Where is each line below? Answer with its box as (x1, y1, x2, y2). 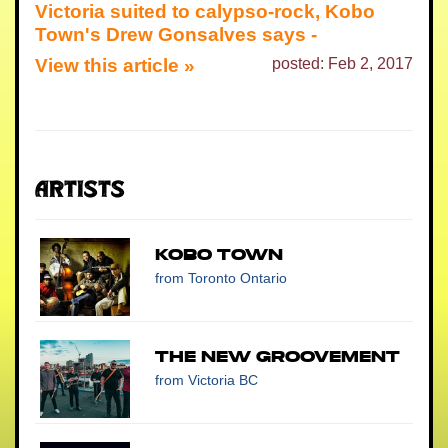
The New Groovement (155, 345, 400, 366)
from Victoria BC (155, 371, 258, 388)
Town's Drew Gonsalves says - (35, 23, 317, 45)
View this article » (35, 54, 195, 76)
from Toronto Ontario (155, 269, 287, 286)
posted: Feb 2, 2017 (272, 54, 413, 72)
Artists (35, 179, 125, 203)
